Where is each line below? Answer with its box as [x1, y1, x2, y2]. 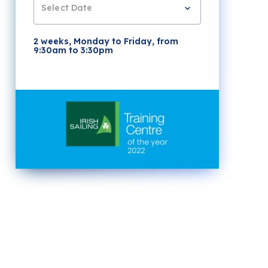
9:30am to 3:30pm [33, 45, 113, 56]
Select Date [41, 2, 93, 13]
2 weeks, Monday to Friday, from [33, 36, 178, 47]
